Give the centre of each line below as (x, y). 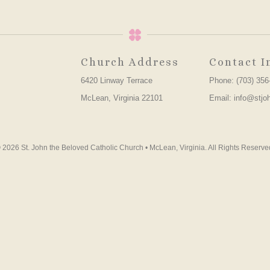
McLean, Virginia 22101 (121, 98)
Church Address (130, 62)
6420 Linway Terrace (116, 80)
